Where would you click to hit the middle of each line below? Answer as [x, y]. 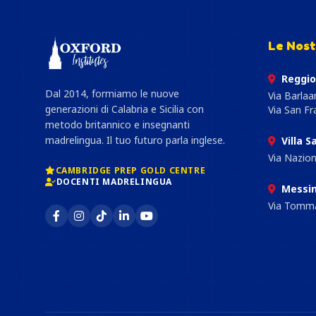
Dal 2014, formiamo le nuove [112, 93]
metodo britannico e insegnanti [117, 124]
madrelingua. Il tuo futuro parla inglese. [135, 140]
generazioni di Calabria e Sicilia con [124, 109]
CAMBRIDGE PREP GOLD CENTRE [130, 170]
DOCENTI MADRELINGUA [114, 182]
